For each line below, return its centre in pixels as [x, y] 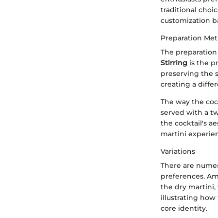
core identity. [184, 208]
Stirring [174, 63]
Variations [178, 151]
